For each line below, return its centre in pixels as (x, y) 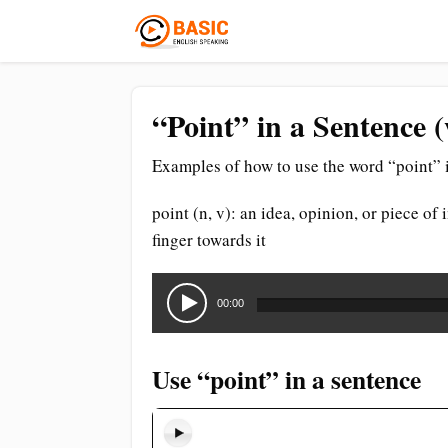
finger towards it (209, 239)
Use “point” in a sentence (286, 379)
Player (172, 306)
